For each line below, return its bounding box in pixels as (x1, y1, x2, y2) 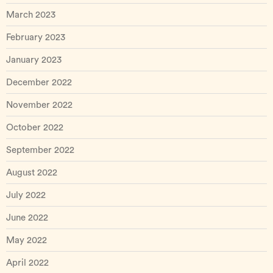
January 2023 (6, 55, 62, 65)
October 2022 (6, 123, 63, 132)
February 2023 (6, 33, 65, 42)
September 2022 (6, 146, 74, 155)
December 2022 (6, 78, 72, 87)
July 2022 (6, 191, 46, 200)
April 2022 (6, 258, 49, 268)
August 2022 (6, 168, 57, 177)
